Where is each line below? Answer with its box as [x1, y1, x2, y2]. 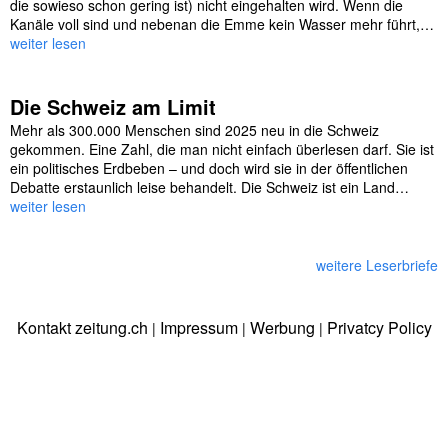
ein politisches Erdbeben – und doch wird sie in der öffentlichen [10, 158, 408, 179]
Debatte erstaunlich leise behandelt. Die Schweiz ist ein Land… [10, 177, 409, 198]
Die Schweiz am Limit [10, 92, 216, 122]
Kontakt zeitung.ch [16, 316, 148, 340]
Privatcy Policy [326, 316, 432, 340]
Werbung [249, 316, 315, 340]
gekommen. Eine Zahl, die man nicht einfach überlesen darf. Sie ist [10, 139, 434, 160]
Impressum [159, 316, 238, 340]
